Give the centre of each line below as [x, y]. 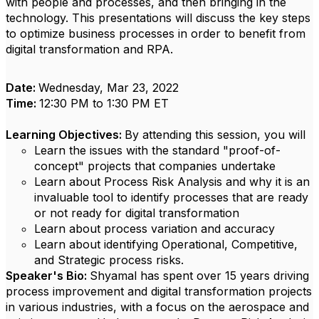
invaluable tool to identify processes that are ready [171, 197]
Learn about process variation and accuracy [155, 229]
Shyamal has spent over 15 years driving [199, 276]
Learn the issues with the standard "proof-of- [157, 150]
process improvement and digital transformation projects [159, 291]
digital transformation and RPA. [91, 49]
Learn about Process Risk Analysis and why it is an [172, 182]
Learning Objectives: [65, 135]
